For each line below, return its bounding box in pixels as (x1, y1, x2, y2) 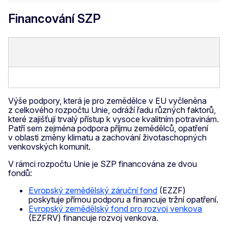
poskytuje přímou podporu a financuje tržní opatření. (28, 194, 218, 205)
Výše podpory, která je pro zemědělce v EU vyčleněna (8, 96, 207, 106)
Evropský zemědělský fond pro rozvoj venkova (28, 204, 202, 214)
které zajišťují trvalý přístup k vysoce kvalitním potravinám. (8, 114, 219, 125)
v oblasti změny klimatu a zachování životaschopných (8, 132, 207, 143)
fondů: (8, 168, 32, 179)
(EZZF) (157, 185, 186, 196)
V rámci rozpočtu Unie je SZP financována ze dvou (8, 159, 197, 169)
